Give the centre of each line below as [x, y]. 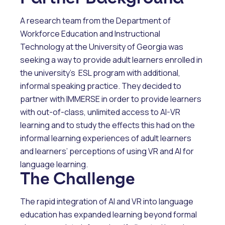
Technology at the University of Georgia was [102, 47]
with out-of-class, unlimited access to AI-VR [100, 112]
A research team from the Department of [95, 21]
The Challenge [78, 179]
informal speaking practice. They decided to [101, 86]
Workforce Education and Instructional [90, 34]
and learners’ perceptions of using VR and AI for [107, 151]
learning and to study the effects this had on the [107, 125]
